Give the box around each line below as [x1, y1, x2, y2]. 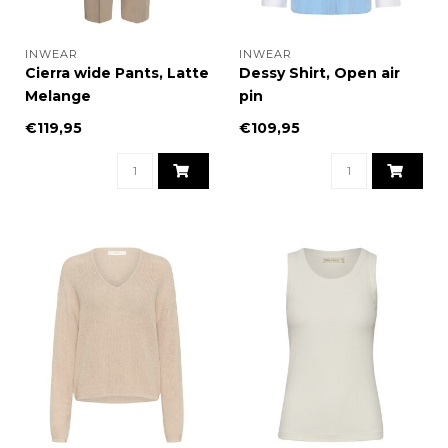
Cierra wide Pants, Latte [25, 63, 209, 82]
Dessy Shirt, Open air [239, 63, 400, 82]
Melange [25, 86, 91, 105]
